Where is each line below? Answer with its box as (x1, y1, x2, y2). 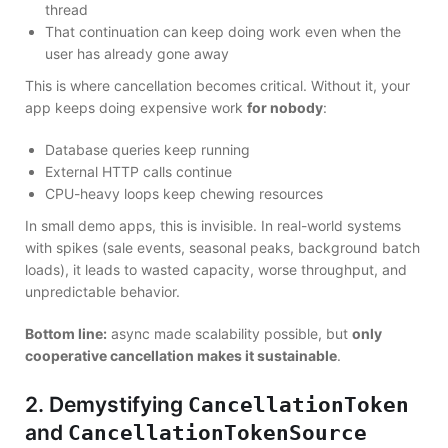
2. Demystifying (25, 391, 188, 417)
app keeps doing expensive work (25, 98, 247, 116)
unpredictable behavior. (25, 282, 180, 300)
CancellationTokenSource (68, 420, 367, 445)
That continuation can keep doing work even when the (45, 23, 401, 41)
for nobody (247, 98, 323, 116)
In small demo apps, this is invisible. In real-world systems (25, 216, 401, 234)
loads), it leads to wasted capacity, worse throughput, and (25, 260, 407, 278)
